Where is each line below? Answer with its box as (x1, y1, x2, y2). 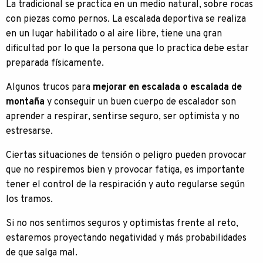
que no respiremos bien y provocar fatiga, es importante (6, 164, 245, 176)
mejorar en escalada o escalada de (93, 82, 242, 93)
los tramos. (6, 194, 53, 205)
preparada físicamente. (6, 58, 104, 69)
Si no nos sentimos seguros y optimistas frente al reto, (6, 218, 238, 230)
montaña (6, 96, 45, 108)
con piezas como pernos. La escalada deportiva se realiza (6, 14, 246, 25)
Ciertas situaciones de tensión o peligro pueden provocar (6, 150, 247, 161)
